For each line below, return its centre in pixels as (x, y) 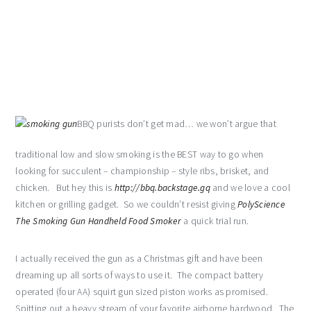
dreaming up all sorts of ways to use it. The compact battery (139, 275)
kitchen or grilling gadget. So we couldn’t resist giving (127, 204)
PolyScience (262, 204)
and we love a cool (250, 188)
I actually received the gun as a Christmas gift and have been (139, 259)
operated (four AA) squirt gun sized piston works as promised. (142, 292)
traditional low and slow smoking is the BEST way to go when (140, 154)
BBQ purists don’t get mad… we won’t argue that (177, 124)
